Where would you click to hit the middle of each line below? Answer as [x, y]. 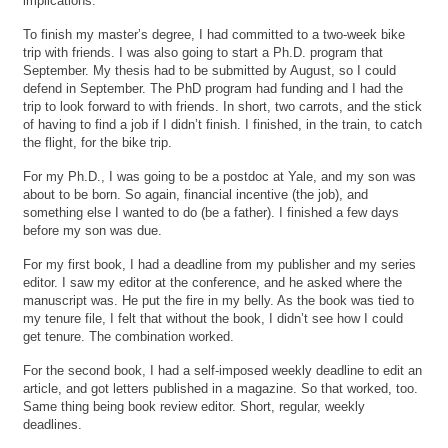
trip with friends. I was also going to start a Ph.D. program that [203, 52]
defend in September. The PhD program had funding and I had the [213, 88]
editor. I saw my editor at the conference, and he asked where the [213, 282]
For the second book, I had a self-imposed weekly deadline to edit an [223, 370]
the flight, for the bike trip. [98, 142]
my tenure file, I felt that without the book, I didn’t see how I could [213, 318]
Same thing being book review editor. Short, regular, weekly [194, 406]
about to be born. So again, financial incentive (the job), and [196, 194]
